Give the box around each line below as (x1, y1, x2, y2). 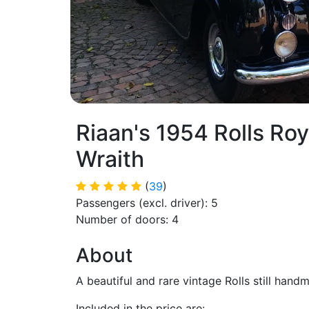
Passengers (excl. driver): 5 (76, 196, 218, 210)
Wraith (76, 146, 144, 172)
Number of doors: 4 (76, 212, 179, 226)
